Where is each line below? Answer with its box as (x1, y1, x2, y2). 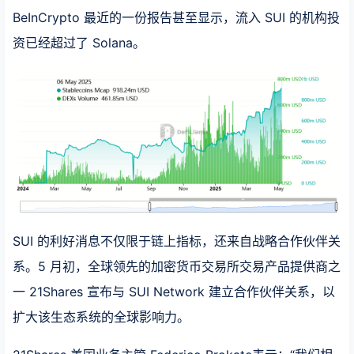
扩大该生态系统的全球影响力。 (13, 309, 190, 326)
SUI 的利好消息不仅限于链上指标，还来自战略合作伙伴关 (13, 233, 341, 250)
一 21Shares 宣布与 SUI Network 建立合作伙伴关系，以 (13, 284, 335, 300)
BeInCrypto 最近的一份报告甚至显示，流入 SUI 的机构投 (13, 9, 340, 25)
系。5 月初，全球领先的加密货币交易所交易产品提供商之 (13, 258, 341, 275)
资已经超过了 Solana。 (13, 35, 145, 51)
